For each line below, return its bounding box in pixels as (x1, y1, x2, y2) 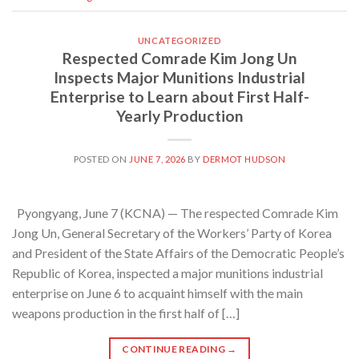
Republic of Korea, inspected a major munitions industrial (12, 265, 323, 281)
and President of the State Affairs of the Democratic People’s (12, 245, 345, 261)
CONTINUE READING (122, 343, 228, 356)
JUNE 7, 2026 (129, 154, 186, 165)
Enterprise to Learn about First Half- (50, 87, 309, 107)
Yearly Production (115, 107, 244, 126)
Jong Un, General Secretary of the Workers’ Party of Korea (12, 225, 332, 241)
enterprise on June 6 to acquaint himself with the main (12, 285, 303, 301)
